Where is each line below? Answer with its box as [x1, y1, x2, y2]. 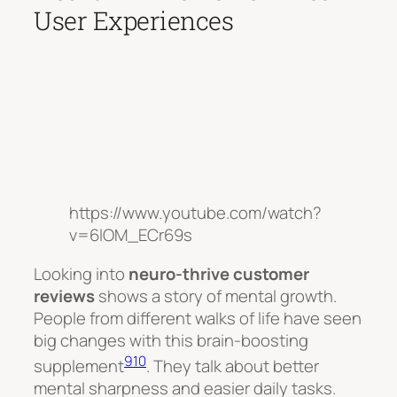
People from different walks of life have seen [34, 306, 362, 330]
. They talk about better [146, 354, 319, 378]
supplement [34, 354, 124, 378]
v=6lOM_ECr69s [69, 223, 192, 247]
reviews [34, 284, 95, 307]
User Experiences [34, 4, 233, 38]
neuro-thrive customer [128, 261, 309, 285]
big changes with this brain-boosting [34, 328, 308, 352]
